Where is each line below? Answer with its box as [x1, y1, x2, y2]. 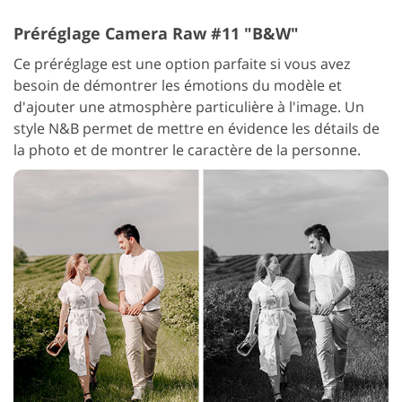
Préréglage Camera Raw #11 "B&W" [13, 22, 299, 45]
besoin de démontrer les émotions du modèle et [13, 75, 342, 96]
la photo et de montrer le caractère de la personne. [13, 140, 361, 161]
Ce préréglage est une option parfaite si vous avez [13, 54, 350, 74]
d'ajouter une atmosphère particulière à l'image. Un [13, 97, 364, 118]
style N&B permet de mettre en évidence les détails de [13, 118, 380, 139]
